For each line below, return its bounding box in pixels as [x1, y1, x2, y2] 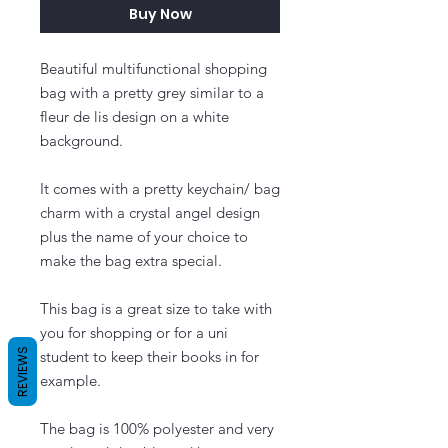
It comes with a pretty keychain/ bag [40, 179, 280, 198]
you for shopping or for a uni [40, 323, 228, 342]
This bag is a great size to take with [40, 299, 272, 318]
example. [40, 371, 101, 390]
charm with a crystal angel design [40, 203, 260, 222]
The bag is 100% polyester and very [40, 419, 274, 438]
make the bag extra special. [40, 251, 222, 270]
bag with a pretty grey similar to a [40, 83, 264, 102]
